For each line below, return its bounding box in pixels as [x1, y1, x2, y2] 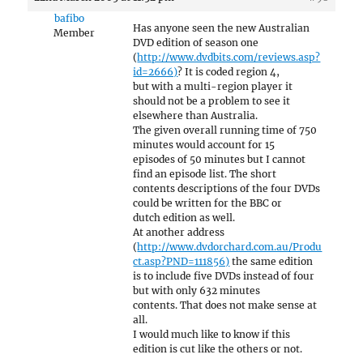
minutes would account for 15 [133, 138, 275, 151]
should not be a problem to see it [133, 94, 291, 107]
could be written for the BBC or [133, 196, 283, 209]
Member [53, 26, 96, 39]
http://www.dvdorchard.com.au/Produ [137, 240, 322, 253]
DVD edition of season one [133, 36, 259, 49]
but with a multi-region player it [133, 79, 293, 92]
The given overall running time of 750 [133, 123, 318, 136]
